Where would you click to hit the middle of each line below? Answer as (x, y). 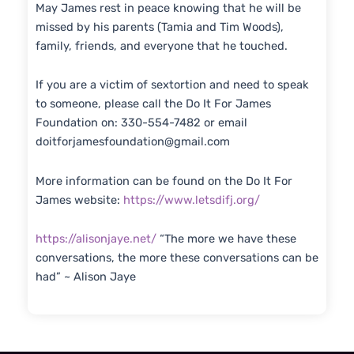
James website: (79, 200)
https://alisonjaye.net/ (96, 239)
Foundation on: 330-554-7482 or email (141, 123)
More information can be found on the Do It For (164, 181)
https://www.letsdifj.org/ (191, 200)
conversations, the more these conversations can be (177, 258)
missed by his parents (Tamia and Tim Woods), (159, 26)
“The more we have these (226, 239)
